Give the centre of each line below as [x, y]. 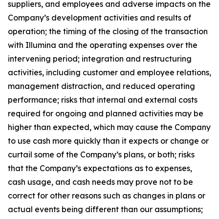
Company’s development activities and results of [99, 17]
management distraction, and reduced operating [101, 86]
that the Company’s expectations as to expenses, [100, 168]
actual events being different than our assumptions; [105, 209]
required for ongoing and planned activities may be [106, 113]
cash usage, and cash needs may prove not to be [100, 182]
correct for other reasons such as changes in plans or [107, 195]
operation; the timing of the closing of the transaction [108, 31]
